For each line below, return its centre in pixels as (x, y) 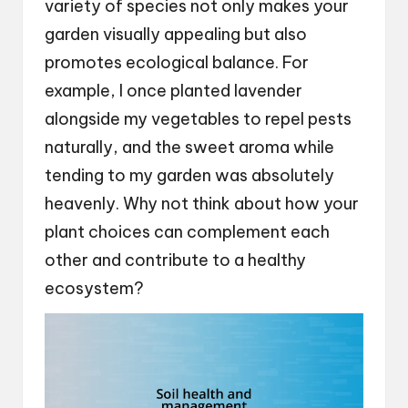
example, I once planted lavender (173, 90)
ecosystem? (94, 288)
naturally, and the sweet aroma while (189, 147)
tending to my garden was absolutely (189, 175)
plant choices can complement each (187, 231)
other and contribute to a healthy (175, 260)
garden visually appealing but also (176, 34)
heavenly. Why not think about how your (202, 203)
